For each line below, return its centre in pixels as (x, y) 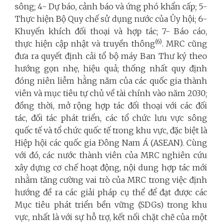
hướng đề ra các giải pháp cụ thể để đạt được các (111, 193)
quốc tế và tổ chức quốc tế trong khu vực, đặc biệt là (111, 131)
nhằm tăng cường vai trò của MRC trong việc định (111, 180)
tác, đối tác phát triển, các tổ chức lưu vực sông (111, 118)
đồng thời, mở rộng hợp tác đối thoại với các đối (111, 106)
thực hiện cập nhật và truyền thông (85, 44)
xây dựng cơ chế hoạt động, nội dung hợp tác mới (111, 168)
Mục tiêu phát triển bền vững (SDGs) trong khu (111, 205)
